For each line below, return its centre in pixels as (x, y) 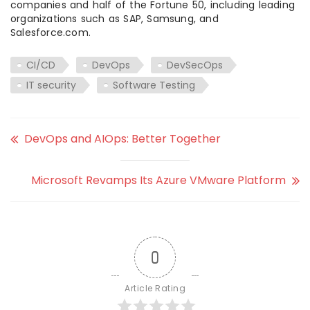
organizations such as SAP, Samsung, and (115, 18)
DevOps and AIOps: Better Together (122, 138)
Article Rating (155, 288)
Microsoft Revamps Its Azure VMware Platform (158, 180)
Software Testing (154, 85)
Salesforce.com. (51, 32)
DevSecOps (195, 65)
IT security (51, 85)
